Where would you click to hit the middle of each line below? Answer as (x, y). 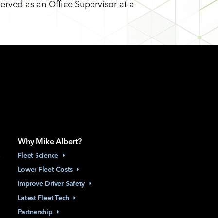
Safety (75, 183)
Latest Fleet (36, 198)
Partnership (35, 212)
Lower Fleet (36, 169)
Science (47, 155)
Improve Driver (41, 183)
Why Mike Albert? (50, 141)
